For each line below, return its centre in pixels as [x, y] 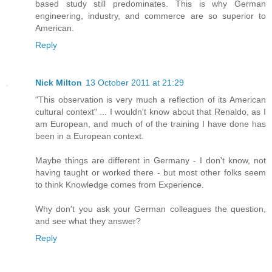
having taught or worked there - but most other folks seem [151, 172]
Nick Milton [59, 82]
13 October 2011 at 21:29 [135, 82]
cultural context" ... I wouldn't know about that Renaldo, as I [151, 111]
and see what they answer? [88, 221]
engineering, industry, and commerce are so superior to [151, 15]
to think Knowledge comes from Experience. [120, 184]
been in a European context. [90, 136]
